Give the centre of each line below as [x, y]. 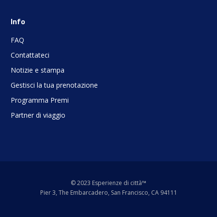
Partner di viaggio [38, 115]
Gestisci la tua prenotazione [54, 85]
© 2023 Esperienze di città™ [108, 183]
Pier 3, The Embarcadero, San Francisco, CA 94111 [108, 193]
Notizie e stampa [37, 70]
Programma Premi [39, 100]
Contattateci [30, 55]
